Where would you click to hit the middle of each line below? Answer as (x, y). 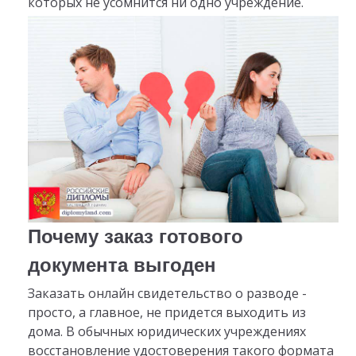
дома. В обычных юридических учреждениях (166, 332)
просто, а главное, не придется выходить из (166, 313)
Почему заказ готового (135, 237)
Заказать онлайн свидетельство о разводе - (167, 294)
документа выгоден (122, 265)
